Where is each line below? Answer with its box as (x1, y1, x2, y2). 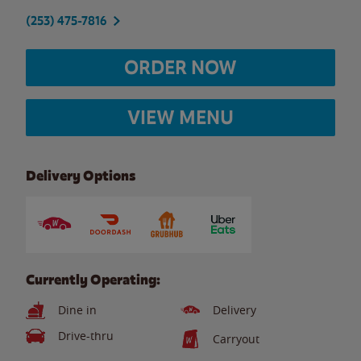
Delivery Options (26, 167, 135, 185)
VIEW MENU (127, 105, 234, 130)
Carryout (213, 331, 259, 346)
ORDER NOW (124, 55, 237, 80)
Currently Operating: (26, 271, 160, 288)
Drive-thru (58, 328, 114, 343)
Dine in (58, 302, 97, 317)
